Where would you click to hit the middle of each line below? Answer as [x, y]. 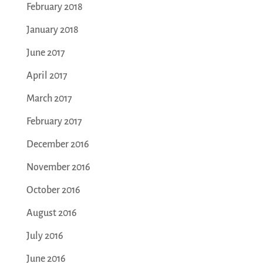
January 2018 [52, 30]
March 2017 [49, 99]
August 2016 [51, 213]
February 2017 [54, 122]
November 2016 [58, 168]
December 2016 [58, 145]
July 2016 [45, 236]
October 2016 [53, 190]
